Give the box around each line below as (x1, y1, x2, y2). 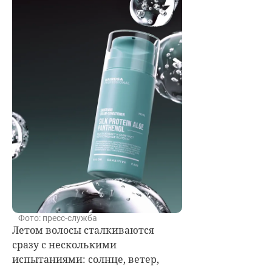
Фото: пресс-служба (18, 212, 97, 223)
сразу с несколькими (12, 237, 117, 251)
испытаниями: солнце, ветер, (12, 252, 159, 266)
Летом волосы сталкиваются (12, 223, 154, 237)
